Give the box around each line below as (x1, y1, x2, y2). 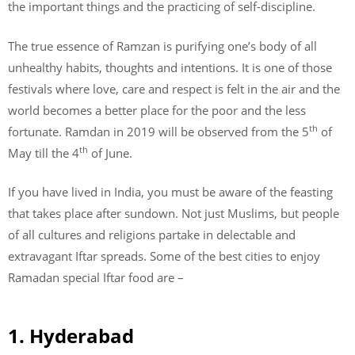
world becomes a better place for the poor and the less (8, 101, 306, 118)
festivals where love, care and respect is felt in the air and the (8, 80, 340, 97)
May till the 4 (8, 144, 79, 161)
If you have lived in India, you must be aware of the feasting (8, 184, 333, 200)
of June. (88, 144, 132, 161)
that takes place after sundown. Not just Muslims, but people (8, 205, 339, 221)
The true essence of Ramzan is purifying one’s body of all (8, 37, 317, 54)
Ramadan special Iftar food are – (8, 269, 184, 285)
